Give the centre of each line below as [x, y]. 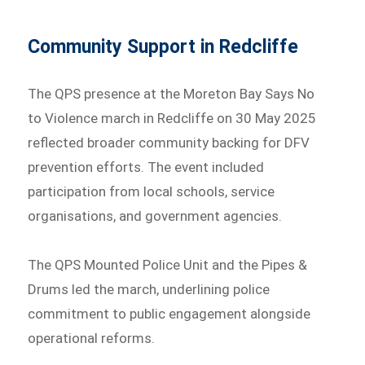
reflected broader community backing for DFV [169, 143]
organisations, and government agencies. [157, 216]
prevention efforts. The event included [146, 167]
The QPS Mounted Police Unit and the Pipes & [168, 265]
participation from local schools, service [152, 192]
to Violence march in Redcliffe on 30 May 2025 [172, 119]
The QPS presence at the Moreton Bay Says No [172, 94]
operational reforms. [92, 339]
